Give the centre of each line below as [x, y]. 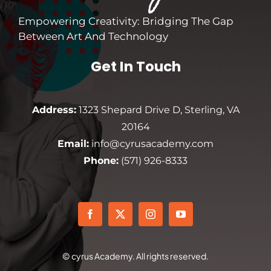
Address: [54, 109]
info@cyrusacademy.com [151, 143]
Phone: [101, 160]
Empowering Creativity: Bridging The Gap [126, 21]
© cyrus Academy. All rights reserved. [135, 256]
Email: [73, 143]
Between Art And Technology [93, 36]
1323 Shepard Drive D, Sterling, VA [158, 109]
